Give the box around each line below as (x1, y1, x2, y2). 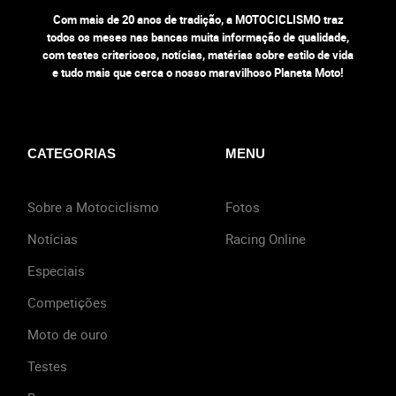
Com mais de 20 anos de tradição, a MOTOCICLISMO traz (52, 11, 344, 28)
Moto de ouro (27, 325, 108, 344)
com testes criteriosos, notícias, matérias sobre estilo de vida (42, 47, 354, 64)
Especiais (27, 262, 85, 280)
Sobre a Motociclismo (27, 198, 159, 217)
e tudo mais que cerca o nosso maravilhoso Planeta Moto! (52, 65, 344, 81)
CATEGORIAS (27, 146, 116, 162)
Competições (27, 293, 107, 312)
